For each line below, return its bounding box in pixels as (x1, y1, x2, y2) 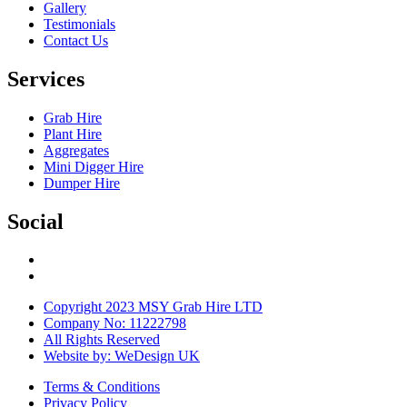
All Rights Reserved (44, 332, 160, 348)
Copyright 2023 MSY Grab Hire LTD (44, 299, 263, 315)
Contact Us (44, 32, 108, 48)
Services (7, 66, 84, 91)
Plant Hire (44, 125, 102, 142)
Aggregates (44, 142, 109, 158)
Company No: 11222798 (44, 315, 186, 332)
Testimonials (44, 15, 115, 32)
